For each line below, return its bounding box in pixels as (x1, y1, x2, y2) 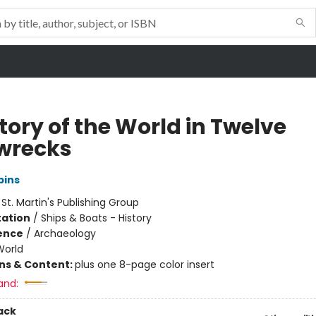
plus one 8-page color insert (74, 257, 214, 272)
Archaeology (33, 226, 96, 241)
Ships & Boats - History (40, 211, 152, 225)
